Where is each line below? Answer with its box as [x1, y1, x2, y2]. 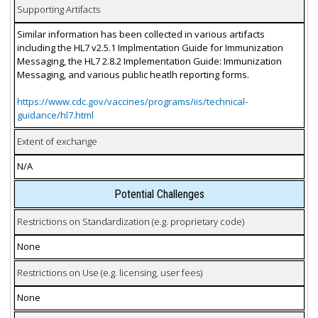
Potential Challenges [114, 187, 204, 201]
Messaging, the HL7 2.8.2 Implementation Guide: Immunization [16, 55, 282, 67]
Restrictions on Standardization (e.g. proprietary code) [16, 215, 244, 228]
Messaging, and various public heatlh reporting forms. [16, 68, 249, 81]
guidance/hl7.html [16, 109, 94, 121]
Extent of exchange [16, 135, 97, 148]
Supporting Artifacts [16, 3, 100, 16]
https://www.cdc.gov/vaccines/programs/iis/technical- [16, 95, 248, 108]
